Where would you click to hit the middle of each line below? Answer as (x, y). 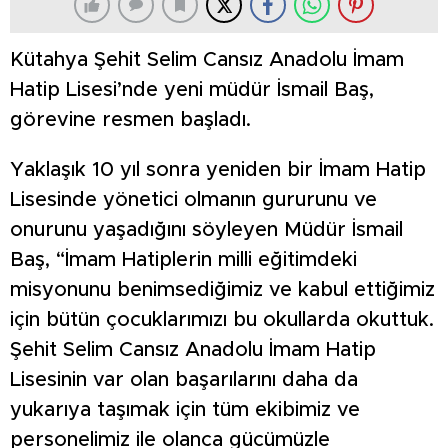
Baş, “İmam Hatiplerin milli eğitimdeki (183, 260)
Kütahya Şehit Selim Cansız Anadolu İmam (207, 60)
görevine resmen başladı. (130, 120)
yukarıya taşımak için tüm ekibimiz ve (185, 410)
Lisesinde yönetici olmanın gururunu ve (193, 200)
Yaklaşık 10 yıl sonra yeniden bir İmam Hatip (218, 170)
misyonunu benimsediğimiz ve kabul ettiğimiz (222, 290)
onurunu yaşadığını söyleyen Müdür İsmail (206, 230)
